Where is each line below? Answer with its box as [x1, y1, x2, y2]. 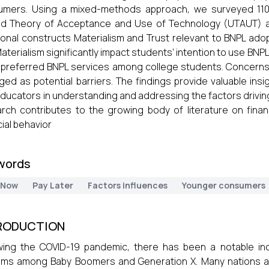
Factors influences [88, 180, 168, 191]
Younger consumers [182, 180, 265, 191]
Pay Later [32, 180, 73, 191]
